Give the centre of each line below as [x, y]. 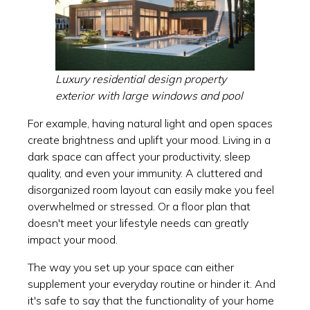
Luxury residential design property [141, 79]
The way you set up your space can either [131, 267]
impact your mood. [73, 239]
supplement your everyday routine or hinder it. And [152, 283]
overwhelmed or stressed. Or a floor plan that [139, 206]
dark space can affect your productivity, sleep [139, 156]
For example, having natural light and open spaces [150, 123]
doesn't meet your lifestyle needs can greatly [138, 222]
